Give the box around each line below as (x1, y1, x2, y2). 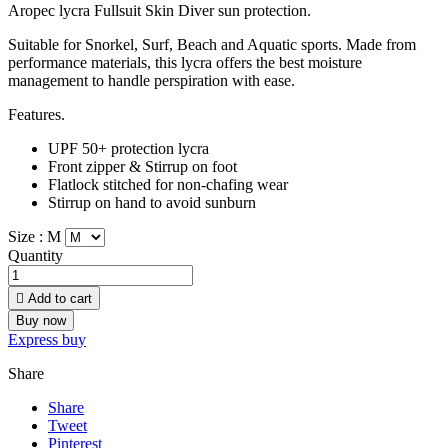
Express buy (8, 331, 86, 349)
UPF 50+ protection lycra (48, 140, 209, 158)
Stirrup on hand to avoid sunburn (48, 194, 256, 212)
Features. (8, 106, 65, 124)
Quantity (8, 247, 63, 265)
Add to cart (28, 291, 92, 307)
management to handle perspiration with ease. (8, 72, 295, 90)
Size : (8, 228, 47, 246)
